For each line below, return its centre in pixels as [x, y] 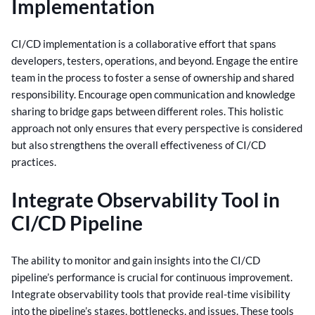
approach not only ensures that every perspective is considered [157, 128]
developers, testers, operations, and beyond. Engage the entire [155, 61]
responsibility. [45, 95]
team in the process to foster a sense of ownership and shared [153, 78]
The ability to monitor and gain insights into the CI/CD [136, 260]
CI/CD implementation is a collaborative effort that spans [144, 44]
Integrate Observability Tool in [146, 199]
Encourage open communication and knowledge [187, 95]
